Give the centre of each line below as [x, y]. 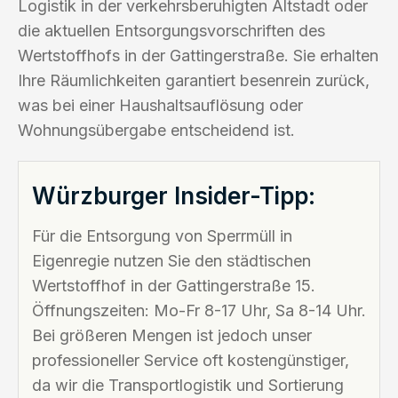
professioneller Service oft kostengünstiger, [191, 360]
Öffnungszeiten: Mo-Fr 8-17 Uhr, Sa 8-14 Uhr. [199, 310]
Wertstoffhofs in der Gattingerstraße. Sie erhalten [198, 55]
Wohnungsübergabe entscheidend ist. [156, 130]
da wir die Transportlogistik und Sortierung [188, 385]
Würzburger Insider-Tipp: [174, 195]
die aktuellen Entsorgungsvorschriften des [171, 30]
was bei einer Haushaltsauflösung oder [160, 105]
